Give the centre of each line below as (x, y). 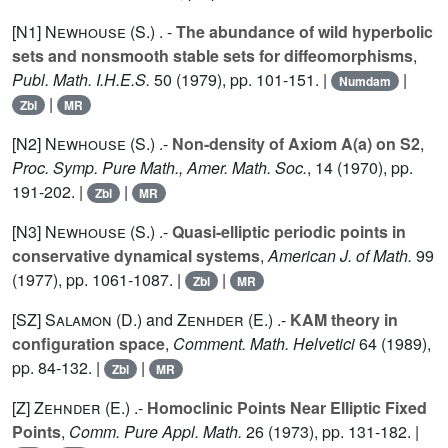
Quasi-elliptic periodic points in (289, 231)
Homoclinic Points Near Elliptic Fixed (287, 407)
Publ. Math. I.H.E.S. (81, 79)
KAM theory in (344, 319)
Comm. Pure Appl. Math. (155, 431)
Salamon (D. (91, 319)
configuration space (88, 343)
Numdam (364, 81)
